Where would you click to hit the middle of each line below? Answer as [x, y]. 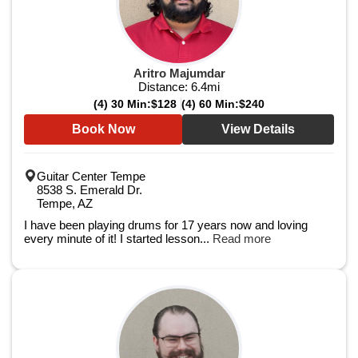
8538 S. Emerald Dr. [89, 190]
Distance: [165, 87]
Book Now [103, 129]
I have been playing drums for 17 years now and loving [166, 225]
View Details [258, 129]
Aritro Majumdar [179, 73]
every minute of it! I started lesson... [118, 239]
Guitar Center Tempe [91, 176]
